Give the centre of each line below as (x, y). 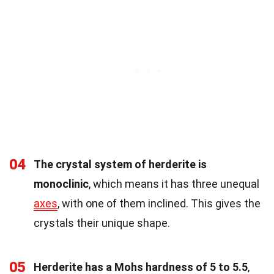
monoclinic (61, 183)
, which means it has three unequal (174, 183)
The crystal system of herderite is (120, 164)
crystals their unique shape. (102, 223)
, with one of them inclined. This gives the (159, 203)
